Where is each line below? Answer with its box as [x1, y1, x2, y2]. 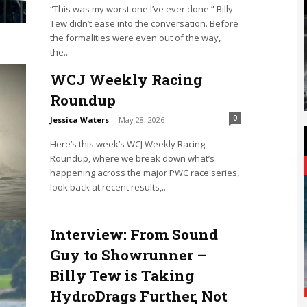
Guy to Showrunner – [49, 245, 206, 265]
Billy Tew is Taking [49, 266, 194, 286]
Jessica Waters [49, 114, 109, 125]
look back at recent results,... [49, 181, 168, 194]
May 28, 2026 [118, 114, 164, 125]
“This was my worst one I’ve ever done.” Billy [49, 3, 233, 16]
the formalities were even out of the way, [49, 32, 221, 45]
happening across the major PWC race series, [49, 167, 239, 180]
